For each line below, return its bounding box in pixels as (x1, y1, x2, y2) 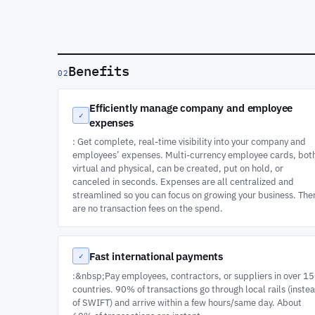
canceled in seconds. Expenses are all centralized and (72, 176, 294, 187)
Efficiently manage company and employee (89, 101, 293, 115)
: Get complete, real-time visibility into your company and (72, 136, 306, 147)
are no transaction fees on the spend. (72, 202, 223, 214)
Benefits (68, 63, 129, 79)
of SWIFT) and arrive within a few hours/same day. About (72, 297, 302, 308)
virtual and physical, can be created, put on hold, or (72, 162, 283, 174)
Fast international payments (89, 249, 224, 263)
